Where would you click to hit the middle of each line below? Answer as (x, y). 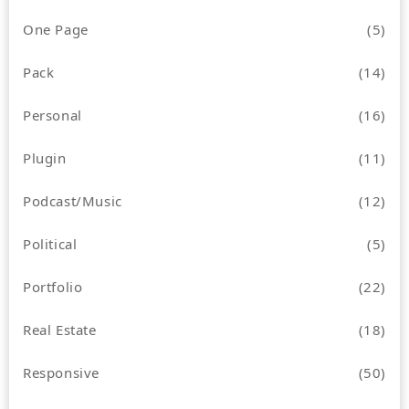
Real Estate (60, 329)
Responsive (61, 372)
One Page (56, 29)
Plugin (45, 157)
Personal (52, 115)
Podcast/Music (73, 200)
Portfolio (53, 286)
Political (50, 243)
